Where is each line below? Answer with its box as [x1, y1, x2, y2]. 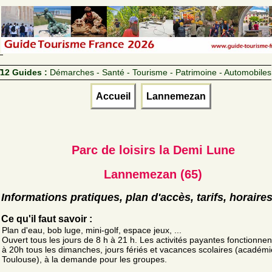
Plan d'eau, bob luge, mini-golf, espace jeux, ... [2, 225, 182, 235]
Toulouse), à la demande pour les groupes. [2, 254, 167, 264]
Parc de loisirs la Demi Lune [71, 143, 235, 157]
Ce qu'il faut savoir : [1, 213, 92, 224]
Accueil [95, 90, 131, 101]
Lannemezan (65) [104, 167, 202, 181]
